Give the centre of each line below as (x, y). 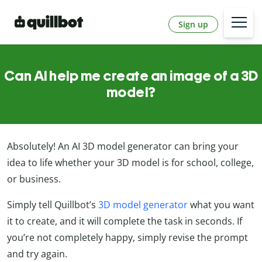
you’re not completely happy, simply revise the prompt (127, 238)
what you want (221, 205)
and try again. (37, 254)
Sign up (193, 24)
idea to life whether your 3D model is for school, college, (130, 163)
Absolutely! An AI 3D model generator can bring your (123, 146)
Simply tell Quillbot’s (53, 205)
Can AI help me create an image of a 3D (131, 76)
